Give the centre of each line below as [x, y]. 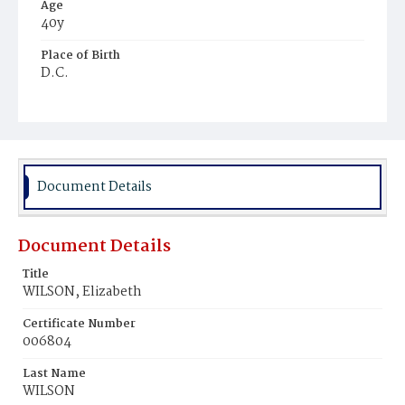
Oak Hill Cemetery [100, 124]
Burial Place [76, 105]
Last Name [54, 374]
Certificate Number [79, 324]
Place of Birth [80, 56]
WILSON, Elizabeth [82, 292]
